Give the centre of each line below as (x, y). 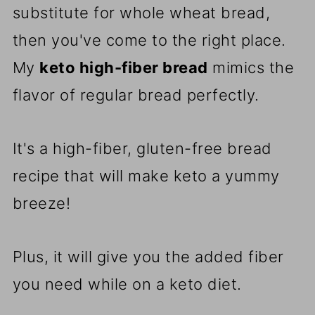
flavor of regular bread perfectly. (138, 95)
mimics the (251, 68)
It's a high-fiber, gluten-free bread (142, 149)
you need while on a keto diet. (127, 284)
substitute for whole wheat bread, (141, 13)
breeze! (41, 204)
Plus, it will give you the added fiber (148, 257)
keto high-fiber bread (124, 68)
